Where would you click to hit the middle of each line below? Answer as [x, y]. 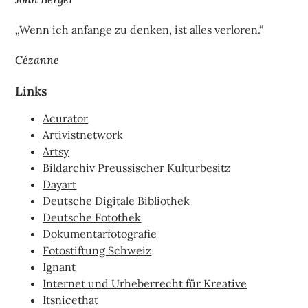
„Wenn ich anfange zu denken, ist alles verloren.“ [140, 30]
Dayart [60, 185]
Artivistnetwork [83, 135]
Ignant [59, 267]
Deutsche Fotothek [92, 218]
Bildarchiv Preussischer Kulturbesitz [137, 168]
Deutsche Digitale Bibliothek [117, 201]
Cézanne [37, 60]
